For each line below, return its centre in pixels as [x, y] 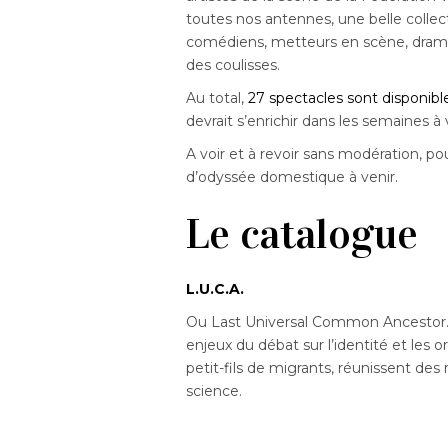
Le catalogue [302, 234]
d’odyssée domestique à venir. [292, 177]
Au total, [217, 98]
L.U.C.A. [215, 289]
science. [214, 391]
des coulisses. [233, 65]
